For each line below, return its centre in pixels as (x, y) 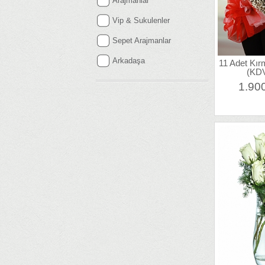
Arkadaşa (129, 61)
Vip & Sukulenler (141, 20)
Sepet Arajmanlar (142, 41)
